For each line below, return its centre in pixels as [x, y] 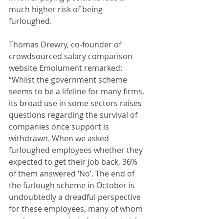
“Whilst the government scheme [69, 80]
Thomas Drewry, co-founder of [66, 45]
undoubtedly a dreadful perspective [76, 197]
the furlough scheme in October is [73, 186]
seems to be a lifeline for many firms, [77, 92]
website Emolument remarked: [66, 68]
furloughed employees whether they [77, 150]
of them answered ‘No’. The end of [73, 174]
